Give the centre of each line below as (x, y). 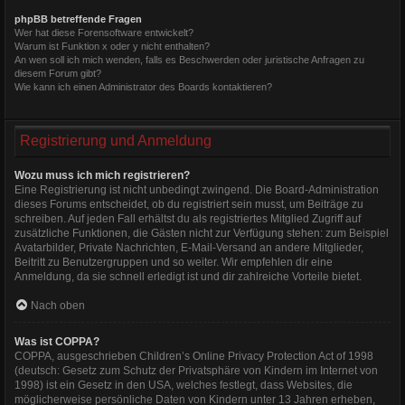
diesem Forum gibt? (58, 73)
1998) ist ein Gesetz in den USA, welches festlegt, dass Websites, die (184, 385)
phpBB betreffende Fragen (78, 19)
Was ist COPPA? (57, 341)
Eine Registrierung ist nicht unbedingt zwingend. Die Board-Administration (197, 189)
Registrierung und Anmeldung (116, 140)
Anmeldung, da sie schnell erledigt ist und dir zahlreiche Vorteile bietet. (188, 276)
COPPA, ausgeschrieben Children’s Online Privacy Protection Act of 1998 (194, 356)
